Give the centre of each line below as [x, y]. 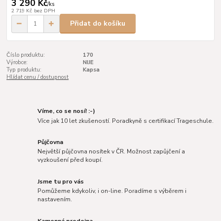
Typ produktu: [24, 70]
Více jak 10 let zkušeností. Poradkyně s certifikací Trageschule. [126, 121]
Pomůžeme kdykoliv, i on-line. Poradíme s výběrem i [112, 191]
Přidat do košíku [98, 24]
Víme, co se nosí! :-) [67, 111]
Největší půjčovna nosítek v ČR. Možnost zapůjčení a [111, 152]
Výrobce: [17, 63]
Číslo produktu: [26, 55]
